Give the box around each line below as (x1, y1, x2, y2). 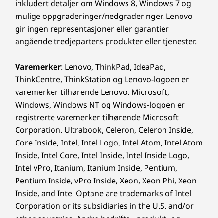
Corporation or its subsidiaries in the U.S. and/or (15, 200, 194, 211)
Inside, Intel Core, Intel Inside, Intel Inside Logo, (15, 150, 189, 161)
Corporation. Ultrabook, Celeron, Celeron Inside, (15, 125, 193, 135)
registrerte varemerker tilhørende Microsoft (15, 112, 179, 123)
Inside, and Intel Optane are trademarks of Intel (15, 188, 191, 199)
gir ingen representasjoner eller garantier (15, 23, 169, 34)
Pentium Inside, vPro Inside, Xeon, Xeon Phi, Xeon (15, 175, 197, 186)
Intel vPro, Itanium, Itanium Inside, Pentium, (15, 163, 177, 173)
